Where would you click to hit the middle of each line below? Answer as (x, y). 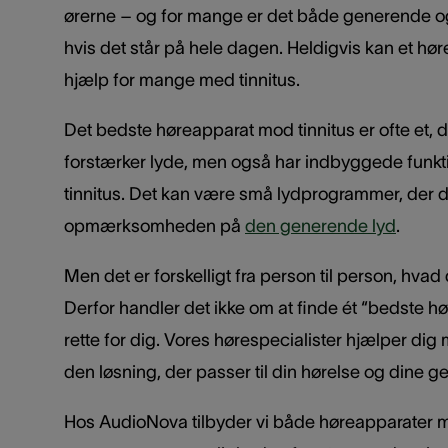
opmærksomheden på (154, 225)
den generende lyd (320, 225)
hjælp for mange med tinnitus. (182, 79)
